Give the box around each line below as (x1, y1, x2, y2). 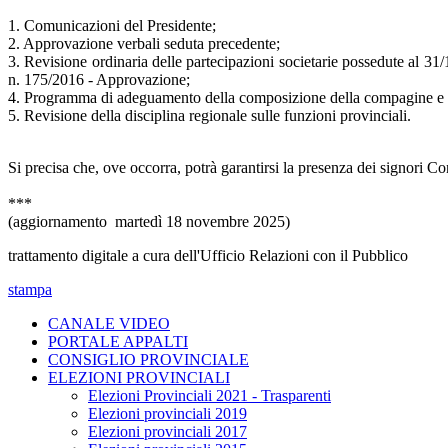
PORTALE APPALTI (48, 333, 188, 351)
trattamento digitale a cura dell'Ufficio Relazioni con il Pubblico (8, 247, 408, 265)
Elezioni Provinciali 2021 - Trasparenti (88, 387, 331, 405)
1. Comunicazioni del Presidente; (8, 17, 216, 35)
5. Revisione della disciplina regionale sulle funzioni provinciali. (8, 107, 411, 125)
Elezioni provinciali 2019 (88, 405, 247, 423)
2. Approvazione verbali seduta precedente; (8, 35, 280, 53)
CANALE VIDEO (48, 315, 170, 333)
